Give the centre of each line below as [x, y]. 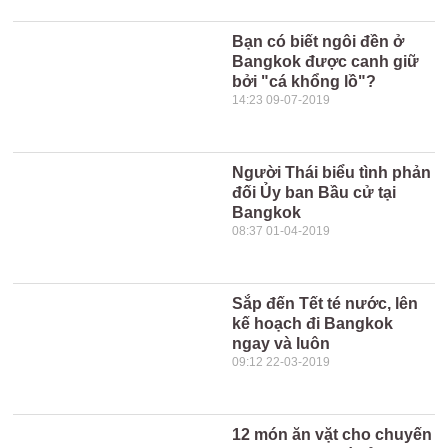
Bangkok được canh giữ [326, 61]
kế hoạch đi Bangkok [313, 323]
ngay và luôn [281, 343]
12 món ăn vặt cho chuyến [332, 434]
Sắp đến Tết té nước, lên [325, 303]
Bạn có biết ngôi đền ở [318, 41]
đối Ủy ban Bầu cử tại [314, 192]
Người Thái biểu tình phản [332, 172]
